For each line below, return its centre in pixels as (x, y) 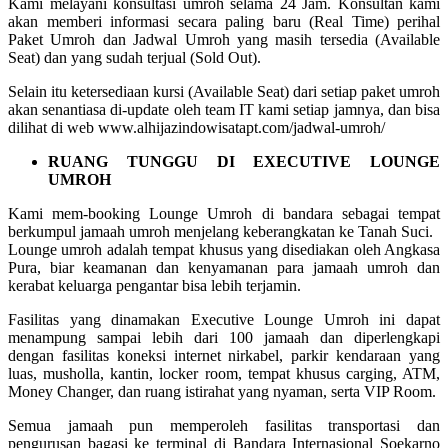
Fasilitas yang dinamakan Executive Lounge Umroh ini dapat (224, 319)
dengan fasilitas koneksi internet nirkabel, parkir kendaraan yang (224, 355)
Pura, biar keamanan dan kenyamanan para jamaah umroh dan (224, 267)
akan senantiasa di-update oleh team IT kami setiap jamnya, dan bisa (224, 109)
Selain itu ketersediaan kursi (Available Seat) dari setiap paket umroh (224, 91)
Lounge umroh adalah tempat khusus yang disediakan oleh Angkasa (224, 249)
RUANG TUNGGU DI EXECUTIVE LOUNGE (244, 161)
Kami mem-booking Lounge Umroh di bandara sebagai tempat (224, 213)
